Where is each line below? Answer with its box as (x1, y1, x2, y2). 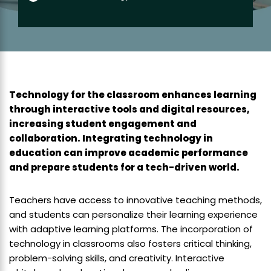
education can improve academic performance (9, 146, 248, 160)
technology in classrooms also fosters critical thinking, (9, 237, 252, 250)
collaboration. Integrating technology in (9, 132, 213, 145)
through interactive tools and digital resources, (9, 103, 250, 116)
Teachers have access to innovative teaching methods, (9, 194, 262, 207)
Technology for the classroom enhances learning (9, 88, 256, 102)
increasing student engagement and (9, 117, 197, 131)
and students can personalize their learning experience (9, 208, 258, 221)
